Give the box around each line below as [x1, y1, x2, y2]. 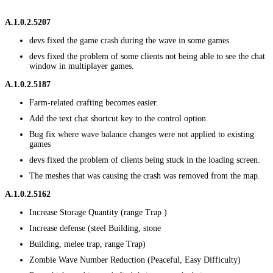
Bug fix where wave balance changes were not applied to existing [29, 129, 254, 139]
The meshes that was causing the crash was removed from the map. [29, 171, 260, 180]
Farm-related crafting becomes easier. [29, 97, 158, 107]
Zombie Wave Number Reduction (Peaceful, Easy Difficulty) [29, 255, 241, 264]
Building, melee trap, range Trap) [29, 239, 146, 249]
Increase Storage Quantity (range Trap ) [29, 207, 167, 217]
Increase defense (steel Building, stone [29, 223, 161, 233]
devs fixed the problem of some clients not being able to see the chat [29, 51, 265, 61]
